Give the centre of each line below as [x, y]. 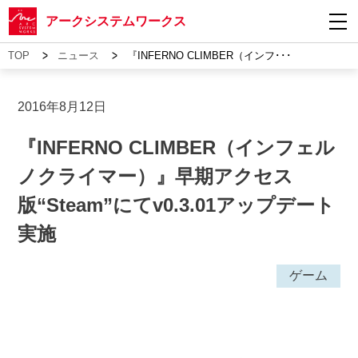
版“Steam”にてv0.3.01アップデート [177, 205]
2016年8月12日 [62, 107]
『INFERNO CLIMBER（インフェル [177, 147]
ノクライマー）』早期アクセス [156, 176]
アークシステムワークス [116, 21]
